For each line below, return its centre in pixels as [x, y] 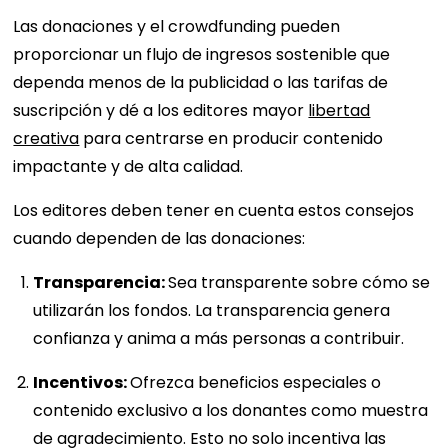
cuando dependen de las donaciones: [159, 238]
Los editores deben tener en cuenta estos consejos [214, 210]
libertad [339, 110]
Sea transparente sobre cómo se [299, 282]
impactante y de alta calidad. [128, 166]
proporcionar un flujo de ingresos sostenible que [202, 54]
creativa [46, 138]
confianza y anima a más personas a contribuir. [219, 338]
